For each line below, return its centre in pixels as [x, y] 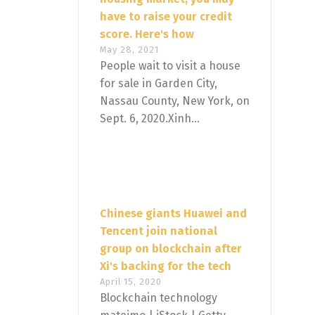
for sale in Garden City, [159, 84]
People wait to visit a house [170, 66]
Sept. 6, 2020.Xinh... [150, 119]
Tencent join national [159, 231]
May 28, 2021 [129, 50]
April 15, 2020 [131, 282]
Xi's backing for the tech [166, 266]
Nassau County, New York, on [175, 101]
